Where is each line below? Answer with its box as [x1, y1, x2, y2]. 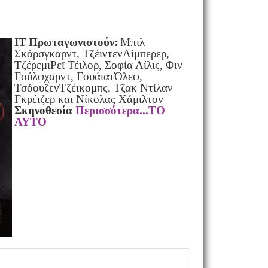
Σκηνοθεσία [14, 104, 75, 117]
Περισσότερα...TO [75, 104, 165, 117]
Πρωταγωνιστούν [28, 36, 114, 48]
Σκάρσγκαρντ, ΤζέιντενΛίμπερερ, [14, 47, 169, 60]
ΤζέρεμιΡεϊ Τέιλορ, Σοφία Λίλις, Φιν [14, 59, 182, 71]
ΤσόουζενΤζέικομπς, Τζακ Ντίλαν [14, 81, 173, 94]
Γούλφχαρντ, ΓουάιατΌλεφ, [14, 70, 142, 83]
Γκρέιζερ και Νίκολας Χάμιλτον [14, 93, 163, 105]
